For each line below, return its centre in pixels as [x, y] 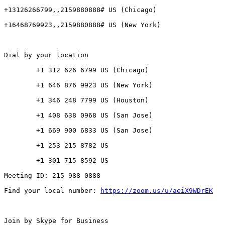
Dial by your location [46, 55]
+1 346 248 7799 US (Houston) [20, 100]
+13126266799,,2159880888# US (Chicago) [80, 10]
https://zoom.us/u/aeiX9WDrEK [157, 191]
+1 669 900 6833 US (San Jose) [20, 131]
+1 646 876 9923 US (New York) [20, 85]
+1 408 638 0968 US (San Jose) [20, 116]
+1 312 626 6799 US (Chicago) [20, 70]
